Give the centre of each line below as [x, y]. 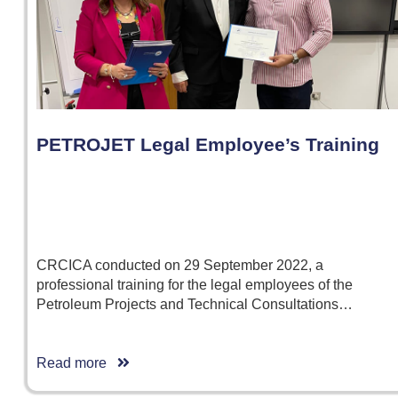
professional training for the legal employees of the [195, 285]
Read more [77, 363]
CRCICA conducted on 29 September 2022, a [180, 266]
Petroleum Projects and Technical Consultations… [195, 305]
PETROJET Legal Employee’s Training [208, 145]
